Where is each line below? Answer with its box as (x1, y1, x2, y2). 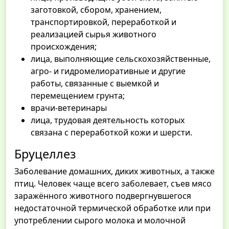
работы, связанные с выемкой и (31, 78, 159, 89)
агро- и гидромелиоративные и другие (31, 65, 186, 77)
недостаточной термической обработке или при (14, 202, 211, 214)
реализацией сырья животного (31, 29, 156, 40)
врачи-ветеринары (31, 102, 107, 114)
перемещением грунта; (31, 90, 125, 102)
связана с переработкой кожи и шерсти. (31, 127, 192, 139)
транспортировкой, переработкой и (31, 16, 176, 28)
